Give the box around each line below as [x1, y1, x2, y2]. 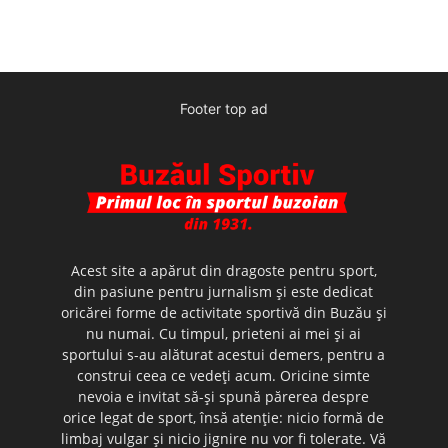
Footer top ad [180, 99, 268, 117]
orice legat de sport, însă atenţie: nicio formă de [63, 407, 385, 427]
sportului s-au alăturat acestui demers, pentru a [62, 344, 386, 364]
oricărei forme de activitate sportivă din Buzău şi [60, 302, 387, 322]
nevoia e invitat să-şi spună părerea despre [78, 386, 370, 406]
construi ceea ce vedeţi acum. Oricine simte [77, 365, 371, 385]
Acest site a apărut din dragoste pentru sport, [70, 260, 377, 280]
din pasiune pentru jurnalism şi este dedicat [74, 281, 374, 301]
